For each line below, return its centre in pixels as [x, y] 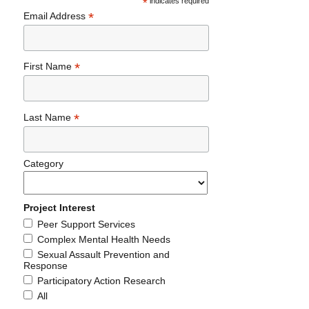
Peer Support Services [87, 224]
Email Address [56, 16]
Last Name [49, 117]
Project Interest [60, 207]
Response [46, 265]
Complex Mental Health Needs [104, 239]
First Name [49, 67]
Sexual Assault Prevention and [104, 254]
